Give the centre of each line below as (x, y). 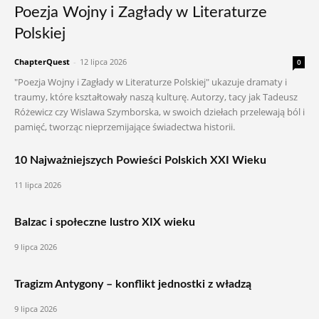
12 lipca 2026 (103, 62)
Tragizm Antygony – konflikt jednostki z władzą (133, 284)
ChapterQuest (42, 62)
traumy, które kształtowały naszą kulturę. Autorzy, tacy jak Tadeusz (156, 97)
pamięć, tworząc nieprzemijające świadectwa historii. (125, 127)
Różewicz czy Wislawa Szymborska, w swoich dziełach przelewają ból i (159, 112)
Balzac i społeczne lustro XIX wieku (105, 222)
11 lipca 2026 (38, 185)
